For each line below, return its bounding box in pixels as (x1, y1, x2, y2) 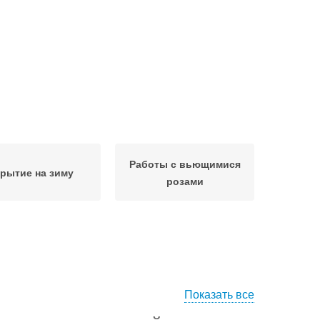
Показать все (184, 286, 254, 302)
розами (166, 174, 204, 188)
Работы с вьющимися (129, 156, 241, 171)
